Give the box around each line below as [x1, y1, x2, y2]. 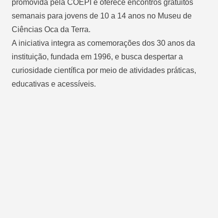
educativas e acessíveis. [12, 79, 96, 88]
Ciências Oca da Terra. [12, 25, 91, 34]
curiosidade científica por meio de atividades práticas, [12, 66, 196, 74]
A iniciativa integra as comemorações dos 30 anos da [12, 38, 195, 47]
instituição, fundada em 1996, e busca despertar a [12, 52, 183, 61]
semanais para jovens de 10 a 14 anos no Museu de [12, 11, 192, 20]
